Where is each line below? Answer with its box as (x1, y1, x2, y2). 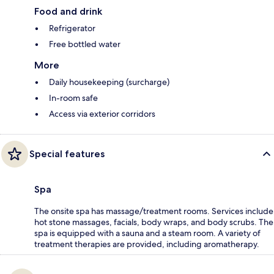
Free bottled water (49, 38, 120, 50)
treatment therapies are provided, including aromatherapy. (34, 238, 259, 250)
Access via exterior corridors (49, 108, 155, 119)
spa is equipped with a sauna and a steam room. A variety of (34, 227, 261, 239)
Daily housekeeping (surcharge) (49, 76, 169, 87)
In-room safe (49, 92, 98, 103)
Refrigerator (49, 22, 95, 34)
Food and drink (34, 5, 102, 17)
